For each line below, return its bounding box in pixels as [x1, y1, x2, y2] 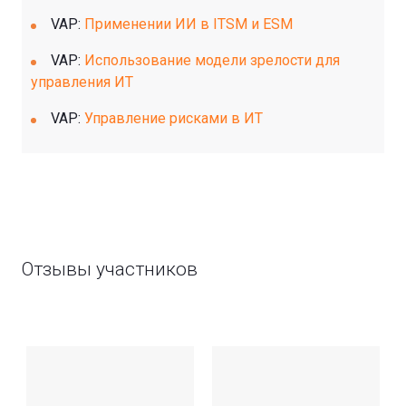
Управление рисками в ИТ [84, 109, 263, 127]
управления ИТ [31, 72, 133, 91]
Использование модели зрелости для [84, 51, 340, 69]
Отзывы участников [22, 257, 198, 280]
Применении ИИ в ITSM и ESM [84, 14, 293, 33]
